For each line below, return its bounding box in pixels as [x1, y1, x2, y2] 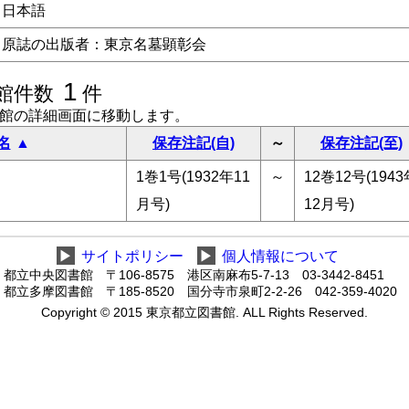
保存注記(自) [152, 135, 235, 151]
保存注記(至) [320, 135, 403, 151]
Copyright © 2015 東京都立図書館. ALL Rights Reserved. [40, 306, 368, 320]
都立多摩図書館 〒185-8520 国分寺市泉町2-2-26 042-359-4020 [4, 285, 397, 299]
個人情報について [221, 248, 339, 264]
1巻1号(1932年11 [136, 169, 250, 184]
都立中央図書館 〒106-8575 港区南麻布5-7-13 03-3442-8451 [4, 268, 384, 282]
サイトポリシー [80, 248, 184, 264]
